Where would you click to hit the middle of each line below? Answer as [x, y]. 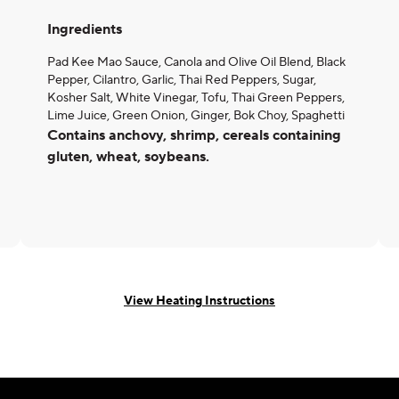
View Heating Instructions [199, 301]
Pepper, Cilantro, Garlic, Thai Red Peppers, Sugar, [182, 80]
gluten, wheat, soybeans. [128, 157]
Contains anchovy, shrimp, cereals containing [194, 135]
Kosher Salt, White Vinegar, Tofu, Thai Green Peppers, [196, 98]
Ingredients [85, 29]
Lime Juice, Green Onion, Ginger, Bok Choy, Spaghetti [196, 116]
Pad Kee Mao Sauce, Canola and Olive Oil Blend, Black [196, 62]
